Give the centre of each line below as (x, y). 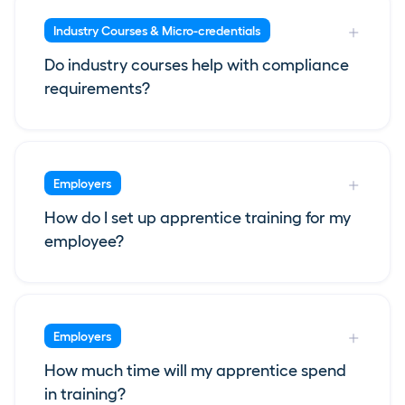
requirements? (97, 89)
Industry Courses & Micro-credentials (157, 30)
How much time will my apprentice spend (195, 371)
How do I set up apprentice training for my (198, 218)
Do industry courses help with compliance (197, 66)
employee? (84, 242)
